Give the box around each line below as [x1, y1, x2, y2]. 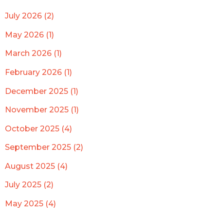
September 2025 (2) [5, 143, 83, 152]
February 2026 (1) [5, 68, 72, 77]
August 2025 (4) [5, 161, 68, 171]
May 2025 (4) [5, 199, 56, 208]
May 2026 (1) [5, 30, 54, 39]
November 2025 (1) [5, 105, 79, 115]
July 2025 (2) [5, 180, 54, 190]
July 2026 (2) [5, 11, 54, 21]
